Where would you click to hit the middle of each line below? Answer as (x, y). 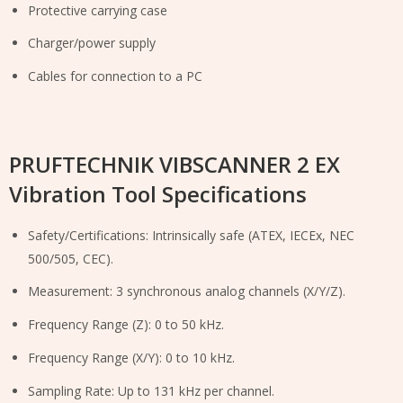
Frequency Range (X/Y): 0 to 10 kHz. (131, 358)
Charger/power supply (92, 43)
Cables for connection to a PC (115, 76)
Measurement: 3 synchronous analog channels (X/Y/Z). (187, 291)
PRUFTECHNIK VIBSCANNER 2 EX (175, 165)
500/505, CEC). (71, 258)
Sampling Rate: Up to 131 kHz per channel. (151, 390)
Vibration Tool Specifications (158, 194)
